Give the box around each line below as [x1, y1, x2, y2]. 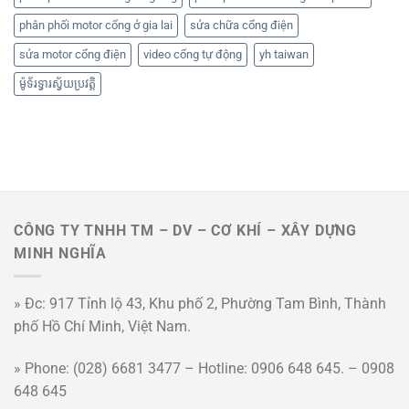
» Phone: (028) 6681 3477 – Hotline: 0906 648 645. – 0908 [14, 359, 394, 377]
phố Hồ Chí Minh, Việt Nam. [14, 317, 191, 335]
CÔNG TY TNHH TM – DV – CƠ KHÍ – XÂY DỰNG [14, 222, 357, 240]
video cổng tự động [143, 47, 242, 62]
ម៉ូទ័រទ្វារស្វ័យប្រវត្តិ [19, 77, 96, 91]
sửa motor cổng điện [19, 47, 126, 62]
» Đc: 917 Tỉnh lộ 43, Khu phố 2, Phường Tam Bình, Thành [14, 294, 386, 312]
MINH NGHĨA [14, 245, 108, 263]
